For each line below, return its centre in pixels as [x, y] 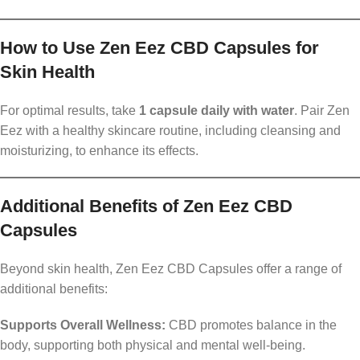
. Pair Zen [322, 111]
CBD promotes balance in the [251, 325]
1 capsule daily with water [217, 111]
